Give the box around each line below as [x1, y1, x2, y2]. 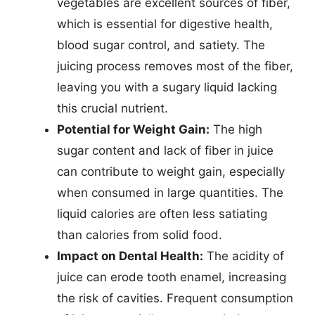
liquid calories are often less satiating [57, 206, 267, 221]
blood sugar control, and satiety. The [57, 37, 265, 52]
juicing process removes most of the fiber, [57, 58, 293, 73]
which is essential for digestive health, [57, 16, 273, 31]
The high [210, 122, 262, 136]
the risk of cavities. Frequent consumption [57, 290, 293, 305]
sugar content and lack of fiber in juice [57, 143, 274, 157]
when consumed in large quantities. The [57, 185, 283, 200]
